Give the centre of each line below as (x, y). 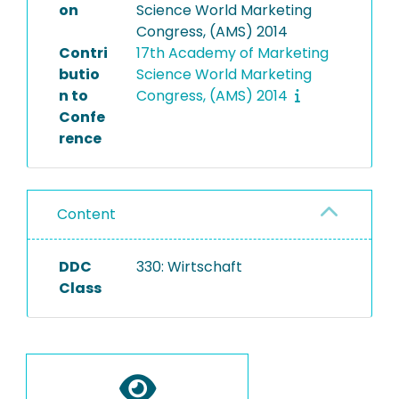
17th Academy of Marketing (232, 53)
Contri (83, 53)
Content (86, 214)
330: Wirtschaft (189, 267)
